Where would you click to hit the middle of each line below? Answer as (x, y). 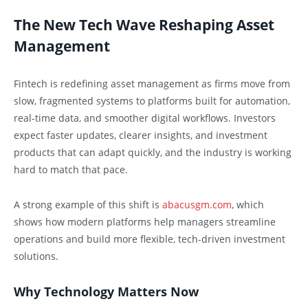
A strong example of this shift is (88, 205)
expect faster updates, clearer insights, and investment (141, 135)
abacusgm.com (197, 205)
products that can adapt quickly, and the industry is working (153, 153)
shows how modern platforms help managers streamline (145, 222)
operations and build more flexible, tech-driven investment (150, 239)
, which (248, 205)
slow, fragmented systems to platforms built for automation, (152, 101)
